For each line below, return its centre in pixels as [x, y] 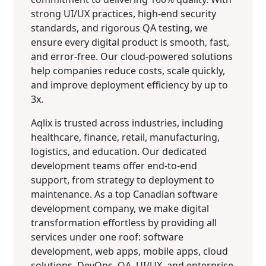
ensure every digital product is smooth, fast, [130, 42]
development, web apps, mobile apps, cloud [130, 251]
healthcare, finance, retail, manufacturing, [126, 137]
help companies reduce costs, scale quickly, [128, 70]
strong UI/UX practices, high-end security [124, 13]
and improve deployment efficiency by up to [130, 85]
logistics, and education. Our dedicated [119, 151]
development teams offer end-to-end [114, 165]
